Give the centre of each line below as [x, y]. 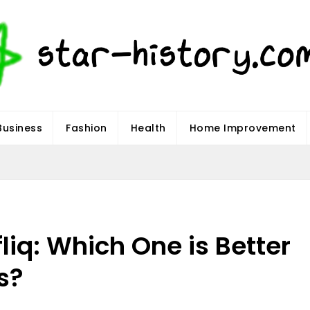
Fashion [86, 128]
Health [148, 128]
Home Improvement [243, 128]
